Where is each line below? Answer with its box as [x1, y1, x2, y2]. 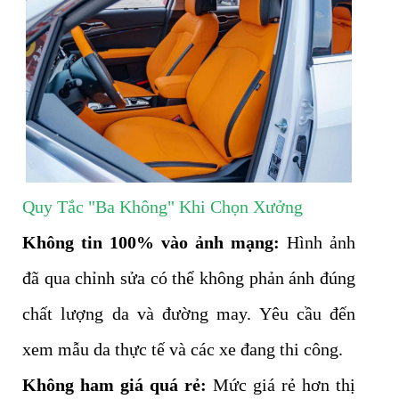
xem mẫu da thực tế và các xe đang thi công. [22, 339, 343, 360]
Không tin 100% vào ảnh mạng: [22, 232, 280, 253]
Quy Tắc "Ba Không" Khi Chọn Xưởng [22, 197, 303, 217]
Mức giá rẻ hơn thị [207, 375, 355, 395]
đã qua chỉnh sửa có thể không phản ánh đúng [22, 268, 355, 289]
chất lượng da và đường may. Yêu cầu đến [22, 304, 355, 324]
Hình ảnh [280, 232, 355, 253]
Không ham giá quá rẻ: [22, 375, 207, 395]
